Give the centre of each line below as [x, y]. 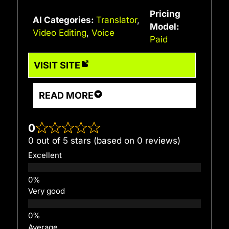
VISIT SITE [57, 65]
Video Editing [59, 33]
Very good [47, 191]
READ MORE [66, 95]
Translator [116, 20]
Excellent [45, 155]
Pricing [165, 14]
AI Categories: [64, 20]
